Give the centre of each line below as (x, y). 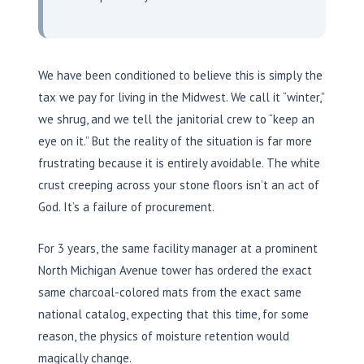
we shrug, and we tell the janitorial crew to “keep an (176, 119)
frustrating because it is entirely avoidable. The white (179, 163)
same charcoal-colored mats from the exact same (170, 292)
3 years (77, 249)
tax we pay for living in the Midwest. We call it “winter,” (181, 97)
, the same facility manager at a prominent (207, 249)
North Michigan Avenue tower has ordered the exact (175, 271)
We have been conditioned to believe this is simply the (180, 76)
